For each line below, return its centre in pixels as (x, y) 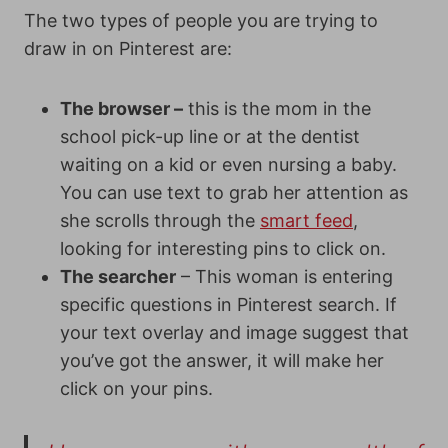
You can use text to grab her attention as (234, 192)
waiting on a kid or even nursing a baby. (228, 164)
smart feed (306, 220)
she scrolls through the (160, 220)
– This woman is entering (284, 276)
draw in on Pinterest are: (128, 48)
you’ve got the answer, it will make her (222, 360)
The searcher (118, 276)
